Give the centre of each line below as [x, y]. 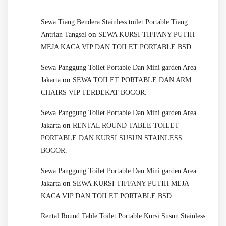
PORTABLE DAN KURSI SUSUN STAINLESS [111, 138]
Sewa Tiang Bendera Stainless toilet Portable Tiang [114, 22]
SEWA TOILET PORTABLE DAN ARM [132, 80]
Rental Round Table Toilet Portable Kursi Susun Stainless [123, 216]
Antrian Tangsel [64, 35]
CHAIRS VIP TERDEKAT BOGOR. [94, 93]
